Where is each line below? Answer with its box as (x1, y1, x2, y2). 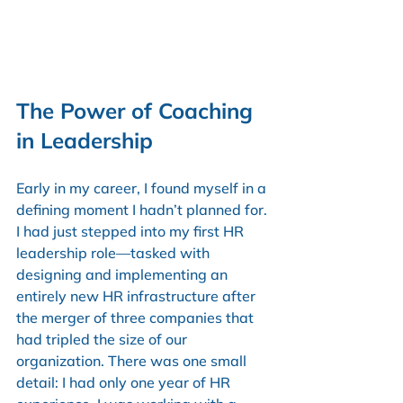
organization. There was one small (16, 351, 250, 370)
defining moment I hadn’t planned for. (16, 200, 271, 219)
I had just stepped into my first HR (16, 221, 247, 240)
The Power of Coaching (16, 96, 259, 124)
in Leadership (16, 126, 153, 154)
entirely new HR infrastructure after (16, 286, 259, 305)
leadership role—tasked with (16, 243, 213, 262)
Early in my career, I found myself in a (16, 178, 270, 197)
